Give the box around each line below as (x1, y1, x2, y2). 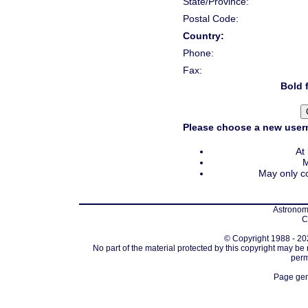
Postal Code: (183, 12, 239, 24)
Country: (183, 30, 224, 41)
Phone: (183, 47, 214, 58)
